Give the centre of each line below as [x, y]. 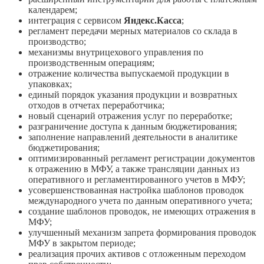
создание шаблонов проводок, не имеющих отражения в [142, 211]
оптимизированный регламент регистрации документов [142, 158]
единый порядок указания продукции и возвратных [133, 94]
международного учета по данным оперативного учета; [140, 200]
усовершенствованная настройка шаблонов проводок [136, 190]
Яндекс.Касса [153, 20]
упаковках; [50, 84]
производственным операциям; [91, 62]
